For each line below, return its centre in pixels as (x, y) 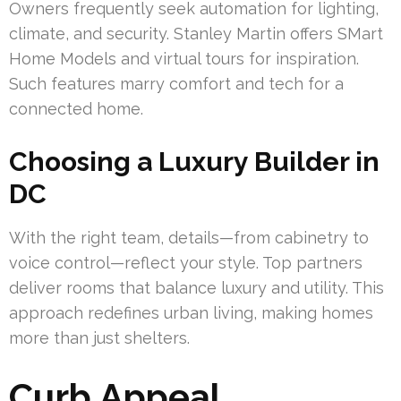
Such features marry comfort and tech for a (176, 84)
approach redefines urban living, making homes (191, 313)
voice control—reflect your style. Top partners (186, 263)
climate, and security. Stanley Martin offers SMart (196, 34)
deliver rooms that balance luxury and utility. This (196, 288)
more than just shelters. (99, 338)
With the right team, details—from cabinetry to (189, 238)
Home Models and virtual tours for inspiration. (184, 59)
